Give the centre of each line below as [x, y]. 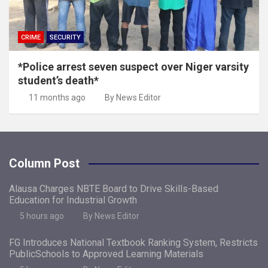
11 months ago [57, 97]
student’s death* [58, 80]
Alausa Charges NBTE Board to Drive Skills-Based [114, 188]
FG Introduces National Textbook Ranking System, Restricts [133, 242]
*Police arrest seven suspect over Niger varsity [133, 66]
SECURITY [65, 37]
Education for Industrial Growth [73, 200]
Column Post [44, 163]
